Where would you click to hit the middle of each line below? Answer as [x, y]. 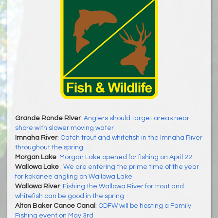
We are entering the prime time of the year [131, 167]
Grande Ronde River [48, 118]
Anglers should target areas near [136, 118]
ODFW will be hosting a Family [145, 206]
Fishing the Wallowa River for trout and [123, 186]
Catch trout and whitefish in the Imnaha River [131, 137]
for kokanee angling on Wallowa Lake [74, 176]
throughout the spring [49, 147]
